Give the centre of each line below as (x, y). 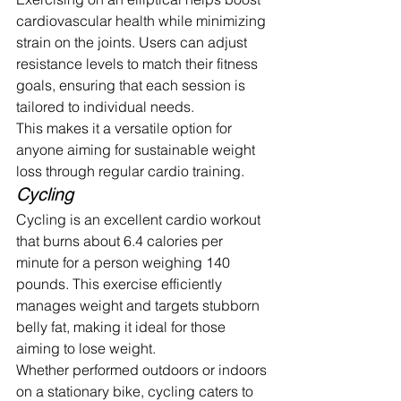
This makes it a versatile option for (126, 128)
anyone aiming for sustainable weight (137, 149)
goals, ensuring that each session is (132, 85)
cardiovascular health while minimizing (143, 20)
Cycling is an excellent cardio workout (140, 219)
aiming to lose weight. (86, 348)
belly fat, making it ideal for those (123, 326)
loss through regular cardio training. (130, 171)
